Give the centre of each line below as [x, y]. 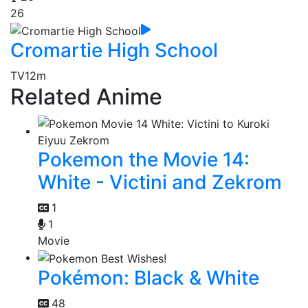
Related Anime [86, 96]
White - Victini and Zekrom [160, 182]
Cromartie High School [114, 50]
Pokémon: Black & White [148, 277]
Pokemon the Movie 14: [144, 159]
